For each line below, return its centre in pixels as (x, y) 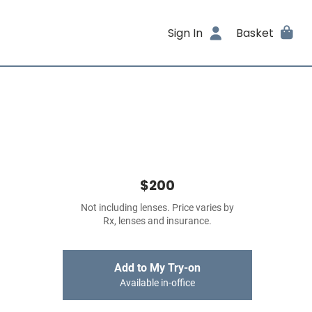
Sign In (186, 33)
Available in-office (157, 283)
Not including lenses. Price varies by (157, 208)
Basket (255, 33)
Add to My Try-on (157, 268)
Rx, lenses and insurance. (157, 221)
